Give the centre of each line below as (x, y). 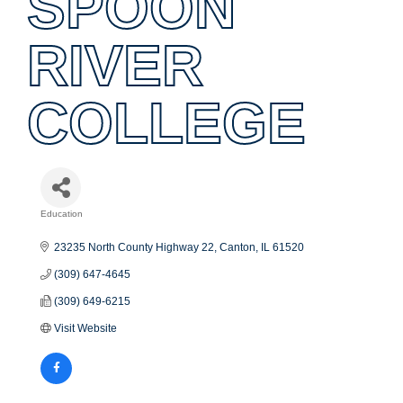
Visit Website (86, 328)
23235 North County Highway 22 (134, 247)
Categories (92, 227)
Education (62, 213)
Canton (238, 247)
